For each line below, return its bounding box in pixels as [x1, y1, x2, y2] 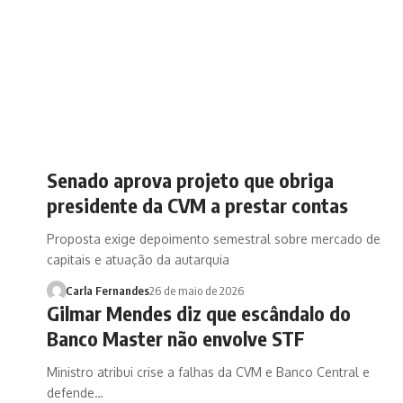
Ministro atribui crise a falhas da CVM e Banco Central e [47, 363, 370, 380]
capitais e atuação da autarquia [47, 251, 229, 267]
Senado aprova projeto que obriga [47, 166, 334, 193]
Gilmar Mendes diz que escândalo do [47, 300, 351, 326]
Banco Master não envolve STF [47, 325, 305, 351]
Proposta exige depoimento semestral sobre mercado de [47, 230, 381, 246]
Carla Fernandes [65, 282, 149, 298]
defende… [47, 384, 103, 400]
